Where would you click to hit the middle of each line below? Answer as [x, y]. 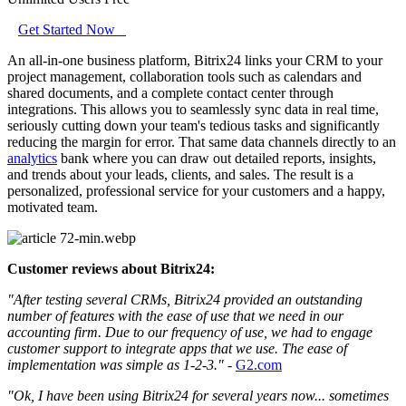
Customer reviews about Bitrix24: [111, 268]
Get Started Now [72, 29]
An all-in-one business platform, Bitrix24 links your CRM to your [195, 60]
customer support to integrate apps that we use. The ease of [177, 348]
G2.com [259, 364]
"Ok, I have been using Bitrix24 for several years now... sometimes [198, 395]
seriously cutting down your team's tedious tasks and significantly [193, 125]
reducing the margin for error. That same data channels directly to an [202, 141]
